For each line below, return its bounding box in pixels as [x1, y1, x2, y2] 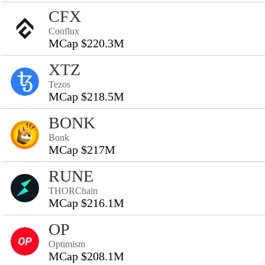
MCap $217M [49, 143, 115, 156]
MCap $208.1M [49, 250, 124, 263]
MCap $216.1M [49, 196, 124, 209]
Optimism [49, 239, 85, 249]
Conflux [49, 26, 79, 36]
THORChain [49, 186, 98, 196]
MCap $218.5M [49, 90, 124, 103]
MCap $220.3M [49, 37, 124, 50]
